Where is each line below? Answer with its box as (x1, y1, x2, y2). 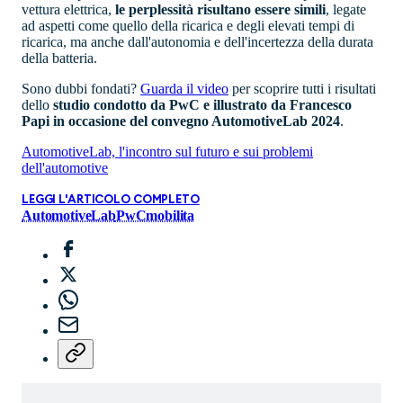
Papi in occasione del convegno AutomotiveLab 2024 (22, 113, 340, 130)
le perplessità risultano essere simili (115, 2, 326, 18)
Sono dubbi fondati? (22, 81, 140, 97)
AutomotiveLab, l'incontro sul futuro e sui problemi (22, 144, 313, 160)
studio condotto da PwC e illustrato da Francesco (49, 97, 352, 113)
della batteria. (22, 50, 97, 67)
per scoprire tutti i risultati (228, 81, 376, 97)
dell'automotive (22, 160, 108, 176)
